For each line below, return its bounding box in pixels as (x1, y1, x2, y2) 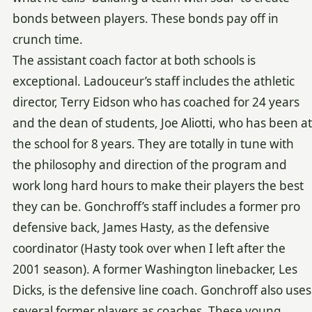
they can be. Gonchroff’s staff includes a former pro (12, 198, 300, 214)
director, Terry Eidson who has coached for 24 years (12, 93, 299, 110)
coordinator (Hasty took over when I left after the (12, 240, 286, 256)
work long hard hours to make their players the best (12, 177, 304, 194)
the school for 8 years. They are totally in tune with (12, 135, 294, 152)
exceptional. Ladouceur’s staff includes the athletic (12, 72, 295, 89)
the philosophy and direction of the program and (12, 156, 287, 173)
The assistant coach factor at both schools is (12, 52, 256, 68)
